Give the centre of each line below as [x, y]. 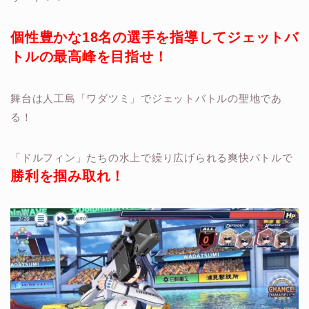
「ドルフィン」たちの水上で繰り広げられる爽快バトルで [152, 157]
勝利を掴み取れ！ [68, 176]
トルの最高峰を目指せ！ [89, 56]
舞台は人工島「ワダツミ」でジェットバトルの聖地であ [146, 98]
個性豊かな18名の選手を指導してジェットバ [154, 37]
